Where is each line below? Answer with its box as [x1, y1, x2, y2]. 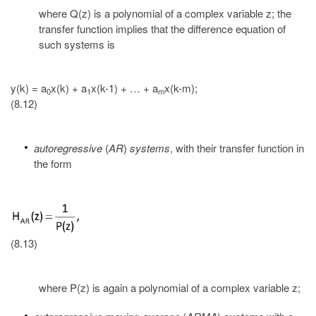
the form [34, 156, 72, 171]
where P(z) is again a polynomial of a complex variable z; [39, 280, 300, 296]
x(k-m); [164, 80, 197, 96]
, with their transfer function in [170, 140, 304, 156]
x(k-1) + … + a [91, 80, 158, 96]
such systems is [39, 36, 115, 51]
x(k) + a [51, 80, 87, 96]
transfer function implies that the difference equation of [39, 20, 286, 36]
